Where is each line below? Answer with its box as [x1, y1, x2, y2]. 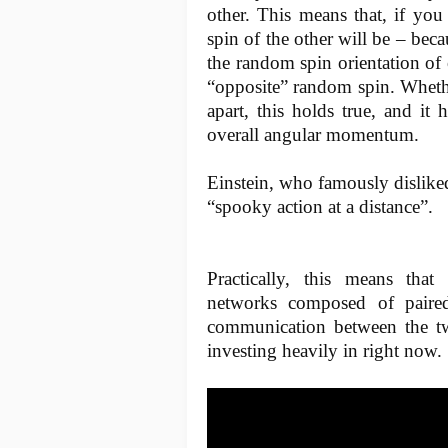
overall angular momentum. [207, 123, 419, 145]
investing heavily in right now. [207, 339, 442, 361]
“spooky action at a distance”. [207, 195, 433, 217]
